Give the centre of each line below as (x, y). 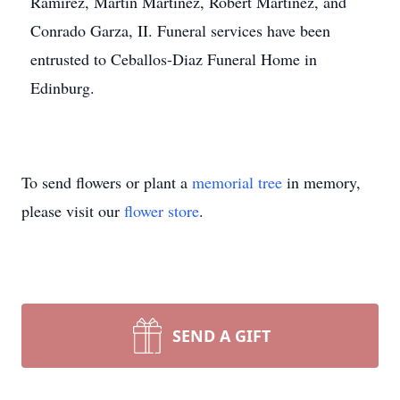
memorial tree (237, 182)
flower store (162, 211)
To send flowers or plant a (107, 182)
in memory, (321, 182)
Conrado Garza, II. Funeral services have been (180, 30)
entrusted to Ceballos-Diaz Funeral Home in (174, 59)
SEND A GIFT (221, 336)
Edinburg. (62, 87)
